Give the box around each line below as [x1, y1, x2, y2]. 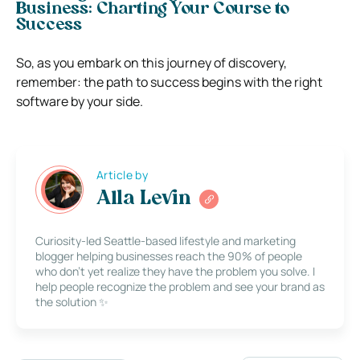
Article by [96, 167, 149, 183]
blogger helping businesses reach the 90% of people [35, 247, 302, 264]
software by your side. [16, 92, 143, 110]
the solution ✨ [35, 293, 108, 309]
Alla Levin [96, 190, 191, 210]
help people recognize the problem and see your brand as [35, 278, 325, 294]
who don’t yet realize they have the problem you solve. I [35, 263, 315, 279]
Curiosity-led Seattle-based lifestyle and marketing [35, 232, 296, 248]
